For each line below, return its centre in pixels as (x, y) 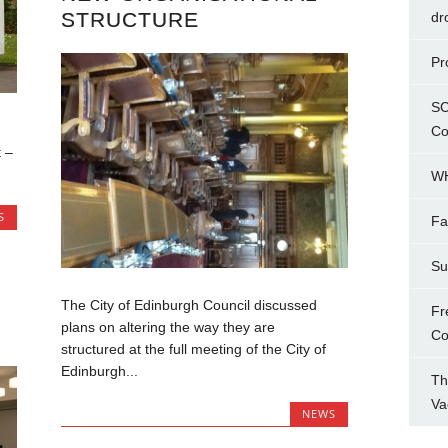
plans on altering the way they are (167, 327)
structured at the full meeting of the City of (193, 349)
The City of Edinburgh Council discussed (188, 305)
